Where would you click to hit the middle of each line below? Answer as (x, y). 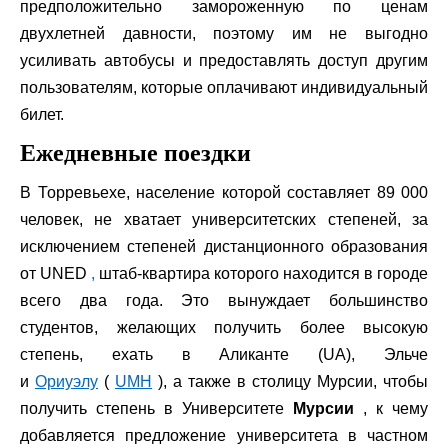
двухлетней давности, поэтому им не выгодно (224, 33)
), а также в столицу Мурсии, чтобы (290, 381)
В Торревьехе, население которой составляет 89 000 (224, 192)
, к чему (391, 408)
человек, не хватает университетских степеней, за (224, 219)
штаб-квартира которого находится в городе (261, 273)
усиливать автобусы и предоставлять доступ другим (224, 60)
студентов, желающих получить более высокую (224, 327)
